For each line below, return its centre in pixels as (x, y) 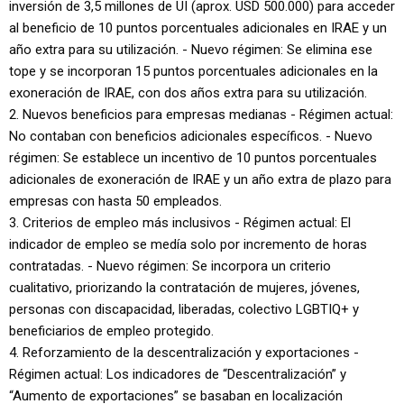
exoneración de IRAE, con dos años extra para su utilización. (188, 93)
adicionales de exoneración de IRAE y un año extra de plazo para (200, 179)
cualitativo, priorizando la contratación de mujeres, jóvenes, (184, 288)
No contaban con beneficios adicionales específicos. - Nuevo (191, 136)
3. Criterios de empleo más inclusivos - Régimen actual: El (180, 223)
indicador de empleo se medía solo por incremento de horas (188, 244)
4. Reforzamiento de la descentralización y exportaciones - (184, 353)
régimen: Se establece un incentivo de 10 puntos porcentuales (193, 158)
